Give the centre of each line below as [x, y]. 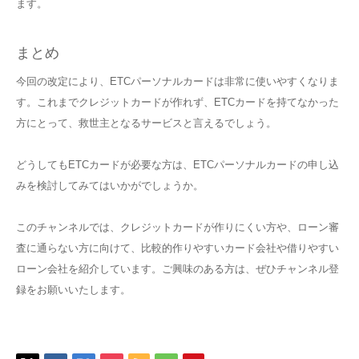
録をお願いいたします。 [73, 289]
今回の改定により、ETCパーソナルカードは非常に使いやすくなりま [177, 81]
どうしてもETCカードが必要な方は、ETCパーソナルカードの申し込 [177, 164]
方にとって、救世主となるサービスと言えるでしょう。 [146, 123]
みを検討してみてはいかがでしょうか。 [110, 185]
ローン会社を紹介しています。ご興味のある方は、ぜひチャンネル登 [177, 268]
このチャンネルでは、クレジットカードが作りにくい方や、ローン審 [177, 227]
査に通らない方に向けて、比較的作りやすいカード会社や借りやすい [177, 248]
